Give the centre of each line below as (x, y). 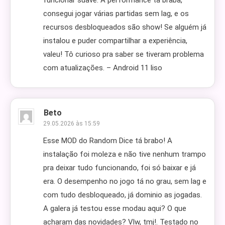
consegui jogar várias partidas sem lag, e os (116, 14)
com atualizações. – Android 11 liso (103, 68)
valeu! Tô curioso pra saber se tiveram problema (124, 54)
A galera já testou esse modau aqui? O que (115, 208)
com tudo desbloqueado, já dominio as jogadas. (123, 195)
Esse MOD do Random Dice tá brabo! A (108, 141)
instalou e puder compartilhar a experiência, (115, 41)
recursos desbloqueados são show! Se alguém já (125, 27)
